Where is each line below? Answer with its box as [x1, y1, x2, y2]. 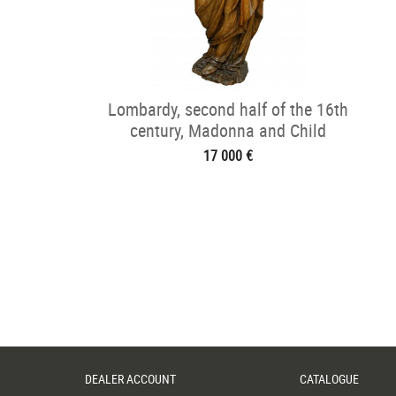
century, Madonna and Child [130, 118, 326, 142]
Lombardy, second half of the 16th [108, 97, 348, 121]
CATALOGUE [300, 370, 359, 387]
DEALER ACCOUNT [85, 370, 176, 387]
